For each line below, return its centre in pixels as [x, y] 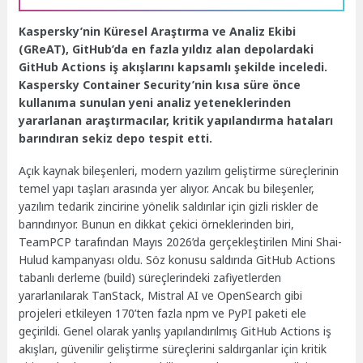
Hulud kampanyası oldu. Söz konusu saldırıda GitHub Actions [177, 260]
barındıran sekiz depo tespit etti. [117, 138]
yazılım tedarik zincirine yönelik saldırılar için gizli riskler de [169, 207]
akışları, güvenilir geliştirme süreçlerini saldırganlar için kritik [173, 349]
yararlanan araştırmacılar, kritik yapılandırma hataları [176, 120]
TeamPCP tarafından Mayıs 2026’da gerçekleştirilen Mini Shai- [181, 242]
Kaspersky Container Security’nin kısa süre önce [160, 84]
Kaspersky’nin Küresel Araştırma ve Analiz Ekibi [158, 31]
